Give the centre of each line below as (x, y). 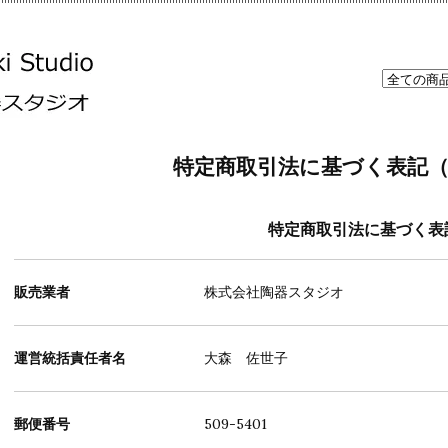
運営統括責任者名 (70, 358)
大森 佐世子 (246, 358)
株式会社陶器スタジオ (274, 292)
